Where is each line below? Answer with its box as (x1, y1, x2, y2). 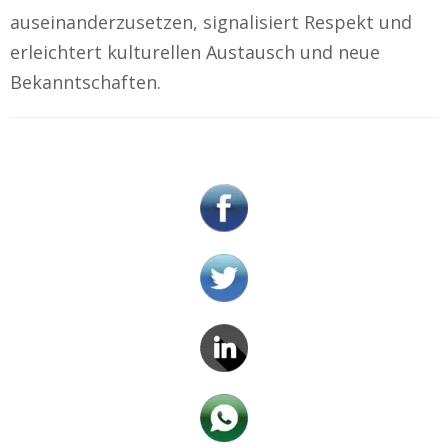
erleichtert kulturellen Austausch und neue (10, 39, 380, 64)
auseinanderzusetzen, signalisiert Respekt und (10, 9, 412, 34)
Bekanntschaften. (10, 69, 161, 94)
